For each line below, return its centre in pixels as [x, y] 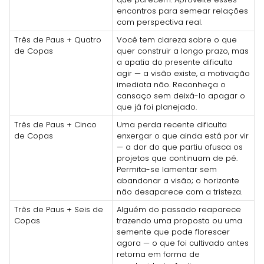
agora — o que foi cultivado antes [183, 243]
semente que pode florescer [173, 232]
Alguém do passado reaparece [179, 209]
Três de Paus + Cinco [55, 124]
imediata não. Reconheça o [171, 84]
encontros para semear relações [182, 11]
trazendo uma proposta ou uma [179, 220]
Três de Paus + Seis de [59, 209]
